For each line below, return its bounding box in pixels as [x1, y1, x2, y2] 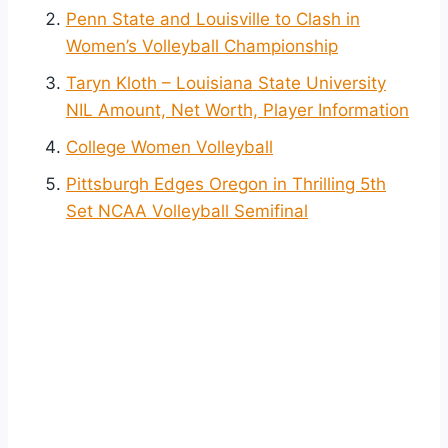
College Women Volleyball [66, 136, 273, 157]
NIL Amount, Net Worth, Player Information [66, 99, 409, 120]
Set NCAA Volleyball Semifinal [66, 200, 308, 221]
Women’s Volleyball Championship [66, 35, 338, 56]
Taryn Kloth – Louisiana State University [66, 72, 386, 93]
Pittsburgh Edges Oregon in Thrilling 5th [66, 173, 386, 194]
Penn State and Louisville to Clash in [66, 8, 360, 29]
